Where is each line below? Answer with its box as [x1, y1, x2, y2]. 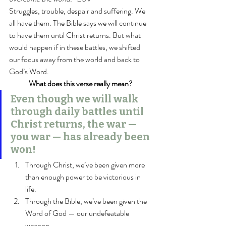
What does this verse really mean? [29, 78, 133, 89]
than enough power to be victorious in [25, 171, 142, 183]
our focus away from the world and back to [9, 53, 141, 65]
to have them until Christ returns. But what [9, 29, 142, 41]
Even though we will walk [11, 93, 140, 105]
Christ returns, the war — [11, 118, 139, 130]
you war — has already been [11, 131, 152, 143]
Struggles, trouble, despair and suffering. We [9, 5, 147, 17]
